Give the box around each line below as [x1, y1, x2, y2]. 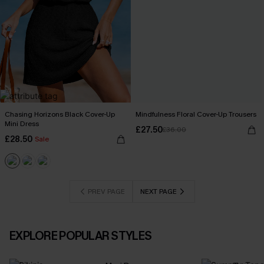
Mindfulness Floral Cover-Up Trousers [136, 110, 256, 119]
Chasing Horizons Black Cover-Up [5, 110, 115, 119]
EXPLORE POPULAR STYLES [9, 228, 152, 244]
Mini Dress [5, 119, 39, 128]
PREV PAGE [87, 187, 125, 196]
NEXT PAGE [140, 187, 177, 196]
